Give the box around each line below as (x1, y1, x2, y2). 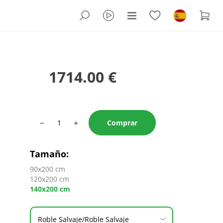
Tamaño (29, 148, 66, 160)
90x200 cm (29, 164, 65, 174)
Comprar (107, 118, 137, 127)
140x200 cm (29, 184, 70, 194)
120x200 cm (29, 174, 69, 184)
